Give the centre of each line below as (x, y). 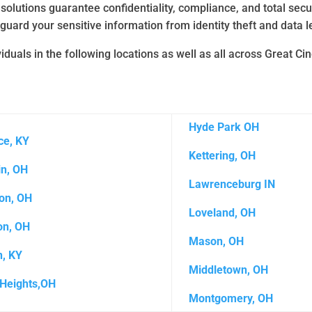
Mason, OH (217, 241)
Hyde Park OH (224, 127)
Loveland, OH (224, 212)
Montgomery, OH (231, 298)
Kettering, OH (223, 155)
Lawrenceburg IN (232, 184)
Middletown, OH (229, 270)
